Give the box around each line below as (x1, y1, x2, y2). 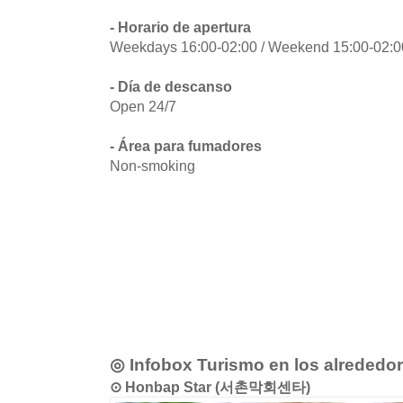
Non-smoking (110, 157, 195, 175)
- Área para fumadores (110, 138, 262, 155)
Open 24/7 (110, 98, 176, 115)
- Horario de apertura (110, 19, 251, 36)
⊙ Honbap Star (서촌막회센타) (110, 379, 310, 396)
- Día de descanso (110, 78, 232, 95)
